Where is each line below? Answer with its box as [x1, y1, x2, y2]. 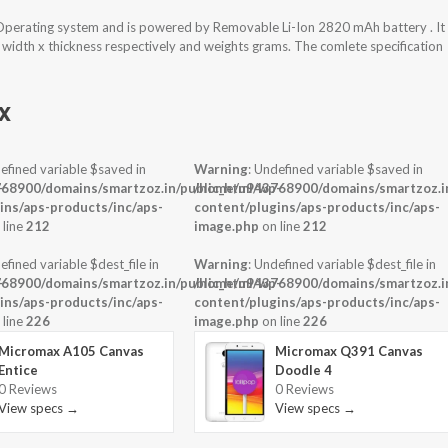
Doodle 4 [275, 362, 333, 379]
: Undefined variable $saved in [248, 161, 424, 178]
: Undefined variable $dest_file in [248, 256, 437, 273]
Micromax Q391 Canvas [275, 343, 424, 360]
